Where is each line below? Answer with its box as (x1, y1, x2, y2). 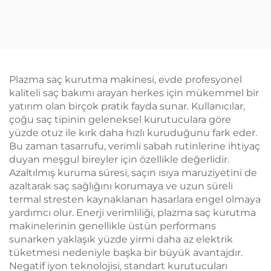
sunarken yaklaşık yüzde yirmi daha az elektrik (9, 233, 233, 245)
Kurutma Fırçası (27, 54, 109, 66)
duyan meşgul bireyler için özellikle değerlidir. (9, 154, 229, 165)
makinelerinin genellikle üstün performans (9, 220, 216, 232)
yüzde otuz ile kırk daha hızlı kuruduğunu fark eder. (9, 127, 257, 139)
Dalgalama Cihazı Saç (13, 41, 123, 53)
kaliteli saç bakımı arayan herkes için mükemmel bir (9, 87, 259, 99)
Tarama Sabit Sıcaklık (13, 15, 123, 26)
